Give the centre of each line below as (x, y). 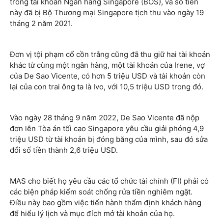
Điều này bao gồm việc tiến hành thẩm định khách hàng (106, 202)
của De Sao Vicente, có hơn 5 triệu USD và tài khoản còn (108, 76)
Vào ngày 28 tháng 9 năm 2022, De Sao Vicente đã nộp (105, 117)
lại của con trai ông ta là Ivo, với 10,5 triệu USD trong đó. (107, 86)
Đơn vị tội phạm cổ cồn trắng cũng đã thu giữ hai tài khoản (110, 54)
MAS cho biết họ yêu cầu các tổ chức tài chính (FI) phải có (109, 181)
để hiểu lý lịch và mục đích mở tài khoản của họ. (92, 213)
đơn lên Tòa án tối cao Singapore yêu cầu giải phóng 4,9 (107, 128)
